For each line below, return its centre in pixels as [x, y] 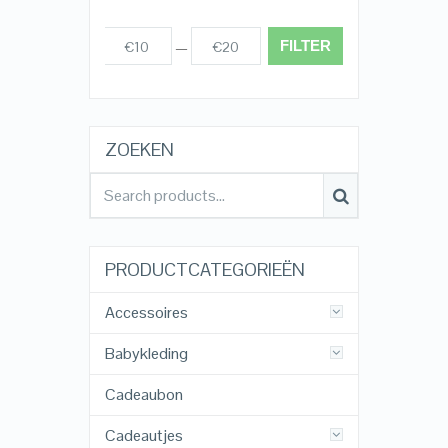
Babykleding [146, 354]
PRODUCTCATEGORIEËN [204, 270]
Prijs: [86, 48]
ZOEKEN [139, 150]
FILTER [305, 46]
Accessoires [146, 313]
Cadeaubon [143, 395]
